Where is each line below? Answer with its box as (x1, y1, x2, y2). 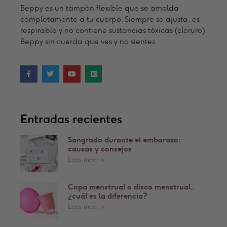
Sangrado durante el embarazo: (67, 134, 180, 144)
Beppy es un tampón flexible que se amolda (20, 3, 179, 13)
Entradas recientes (20, 110, 122, 126)
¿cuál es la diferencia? (67, 191, 147, 201)
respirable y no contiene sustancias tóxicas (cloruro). (20, 25, 206, 35)
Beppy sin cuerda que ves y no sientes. (20, 36, 157, 46)
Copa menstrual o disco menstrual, (67, 181, 193, 192)
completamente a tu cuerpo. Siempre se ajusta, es (20, 14, 200, 24)
